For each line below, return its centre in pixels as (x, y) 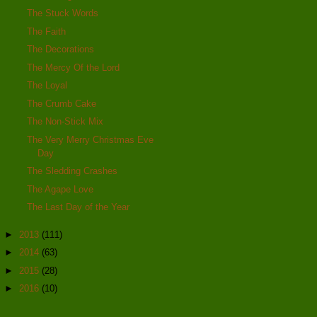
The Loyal (47, 86)
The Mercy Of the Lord (74, 67)
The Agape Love (60, 189)
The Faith (47, 31)
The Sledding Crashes (73, 171)
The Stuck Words (63, 13)
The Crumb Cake (62, 103)
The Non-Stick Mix (65, 122)
